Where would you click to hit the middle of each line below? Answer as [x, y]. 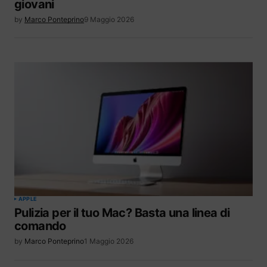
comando [40, 226]
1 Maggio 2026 [109, 241]
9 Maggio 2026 [109, 20]
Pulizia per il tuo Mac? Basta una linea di [122, 213]
